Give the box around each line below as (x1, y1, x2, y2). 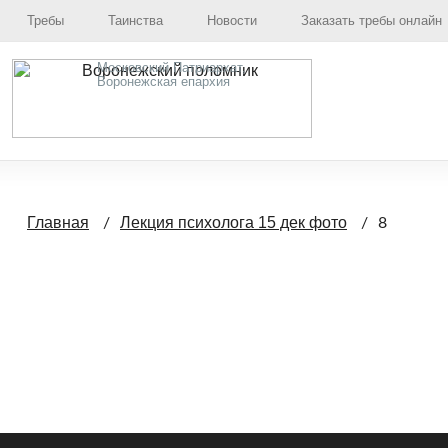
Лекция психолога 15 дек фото (120, 214, 347, 231)
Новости (207, 13, 257, 28)
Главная (27, 214, 89, 231)
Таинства (108, 13, 163, 28)
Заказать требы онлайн (301, 13, 442, 28)
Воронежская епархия (97, 74, 230, 89)
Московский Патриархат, (97, 60, 246, 75)
